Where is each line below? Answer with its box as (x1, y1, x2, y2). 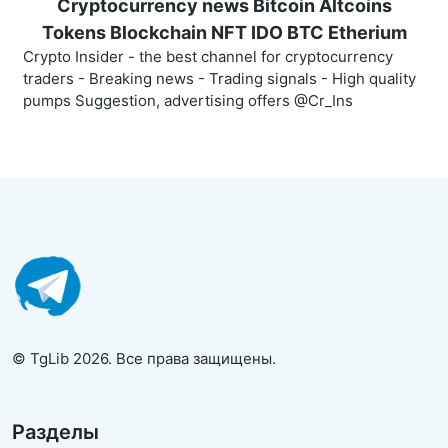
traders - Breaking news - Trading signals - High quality (23, 69, 416, 89)
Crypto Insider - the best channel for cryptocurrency (23, 47, 393, 67)
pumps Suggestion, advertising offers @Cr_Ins (23, 91, 353, 111)
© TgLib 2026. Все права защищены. (12, 349, 276, 369)
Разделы (12, 420, 99, 445)
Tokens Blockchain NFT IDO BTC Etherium (41, 22, 407, 44)
